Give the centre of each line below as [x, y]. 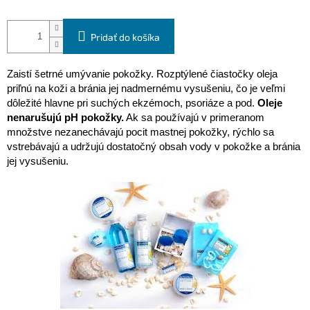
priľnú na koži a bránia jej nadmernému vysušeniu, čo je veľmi [146, 89]
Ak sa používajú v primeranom [194, 118]
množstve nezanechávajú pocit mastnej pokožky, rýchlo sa [140, 133]
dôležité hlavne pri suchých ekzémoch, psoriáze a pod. [132, 103]
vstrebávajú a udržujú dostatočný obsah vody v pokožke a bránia [154, 147]
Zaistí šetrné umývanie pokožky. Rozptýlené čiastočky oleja [142, 74]
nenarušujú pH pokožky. [65, 118]
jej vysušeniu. [38, 162]
